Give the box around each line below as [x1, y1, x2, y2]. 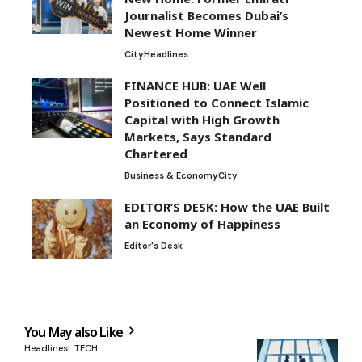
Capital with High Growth [124, 112, 280, 128]
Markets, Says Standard [124, 128, 271, 145]
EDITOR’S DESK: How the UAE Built [124, 199, 330, 216]
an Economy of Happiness [124, 216, 280, 233]
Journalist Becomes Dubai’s [124, 7, 288, 24]
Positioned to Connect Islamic [124, 95, 309, 112]
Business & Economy [124, 170, 217, 182]
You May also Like [24, 323, 126, 342]
